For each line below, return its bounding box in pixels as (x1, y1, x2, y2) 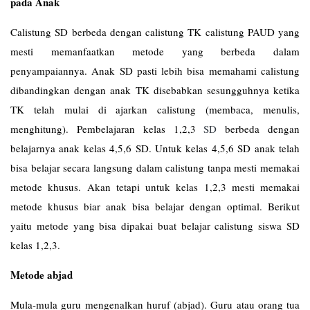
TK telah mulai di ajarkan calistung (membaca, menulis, (10, 102, 300, 116)
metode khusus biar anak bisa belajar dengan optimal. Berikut (10, 199, 300, 213)
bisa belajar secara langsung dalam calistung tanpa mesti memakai (10, 161, 300, 174)
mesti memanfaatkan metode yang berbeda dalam (10, 44, 300, 58)
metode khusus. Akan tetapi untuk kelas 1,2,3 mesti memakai (10, 180, 300, 194)
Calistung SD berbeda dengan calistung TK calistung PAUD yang (10, 25, 300, 39)
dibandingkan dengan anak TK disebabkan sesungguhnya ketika (10, 83, 300, 97)
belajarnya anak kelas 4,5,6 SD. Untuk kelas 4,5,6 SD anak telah (10, 141, 300, 155)
